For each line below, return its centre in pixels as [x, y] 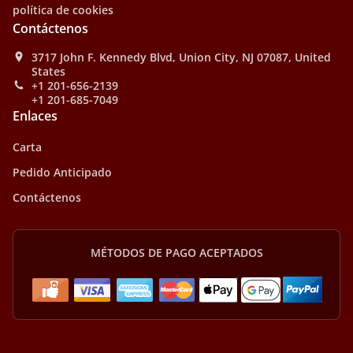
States [48, 72]
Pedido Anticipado [62, 173]
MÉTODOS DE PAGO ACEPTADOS [176, 253]
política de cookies [63, 10]
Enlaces [35, 116]
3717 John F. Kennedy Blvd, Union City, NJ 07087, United [181, 58]
